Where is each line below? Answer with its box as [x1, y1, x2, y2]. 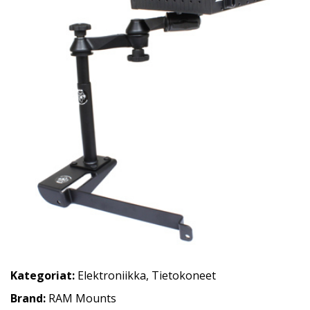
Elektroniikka [77, 268, 146, 283]
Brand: [10, 291, 48, 306]
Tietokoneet [152, 268, 216, 283]
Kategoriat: [10, 268, 75, 283]
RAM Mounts [48, 291, 116, 306]
